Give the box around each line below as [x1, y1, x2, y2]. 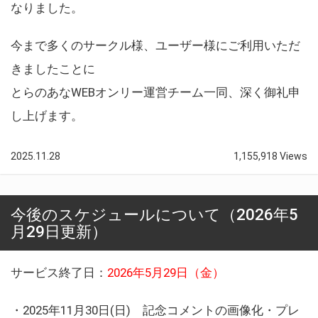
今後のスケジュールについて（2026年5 [11, 204, 298, 224]
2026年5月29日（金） [107, 265, 224, 280]
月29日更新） [11, 221, 107, 241]
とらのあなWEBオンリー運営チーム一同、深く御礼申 [11, 84, 300, 99]
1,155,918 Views [234, 150, 307, 162]
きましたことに [11, 61, 95, 76]
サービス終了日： [11, 265, 107, 280]
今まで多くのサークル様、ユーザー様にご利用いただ [11, 38, 300, 53]
